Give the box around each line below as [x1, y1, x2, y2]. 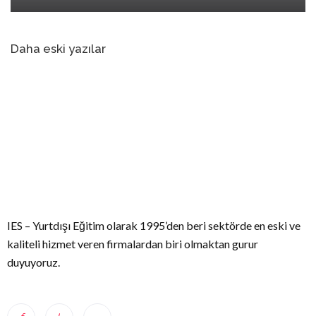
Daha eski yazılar [11, 42, 106, 56]
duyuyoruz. [7, 255, 60, 269]
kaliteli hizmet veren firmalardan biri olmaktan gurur [7, 237, 258, 250]
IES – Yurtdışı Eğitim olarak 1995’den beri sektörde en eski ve [7, 219, 300, 232]
